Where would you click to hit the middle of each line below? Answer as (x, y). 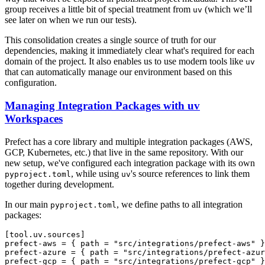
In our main (28, 204)
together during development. (59, 184)
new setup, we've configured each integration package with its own (130, 163)
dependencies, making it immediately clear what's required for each (130, 51)
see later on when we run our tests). (71, 20)
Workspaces (34, 118)
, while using (96, 173)
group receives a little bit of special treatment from (99, 9)
